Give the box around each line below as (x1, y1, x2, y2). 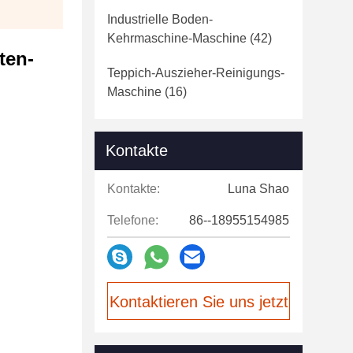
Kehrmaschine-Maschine (107, 32, 247, 45)
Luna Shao (228, 182, 289, 195)
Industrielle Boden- (107, 13, 213, 26)
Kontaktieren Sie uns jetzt (109, 293, 288, 310)
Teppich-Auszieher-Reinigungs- (107, 66, 284, 80)
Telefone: (107, 214, 158, 227)
